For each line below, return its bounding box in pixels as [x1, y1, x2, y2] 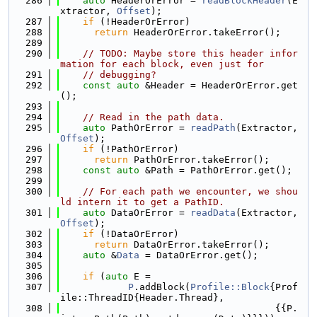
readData [190, 207, 236, 218]
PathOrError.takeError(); [128, 154, 270, 165]
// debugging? [83, 69, 156, 80]
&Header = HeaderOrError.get [139, 80, 298, 91]
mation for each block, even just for [60, 59, 264, 69]
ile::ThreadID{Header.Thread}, [60, 292, 224, 303]
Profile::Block [190, 282, 270, 292]
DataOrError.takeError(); [128, 239, 270, 250]
